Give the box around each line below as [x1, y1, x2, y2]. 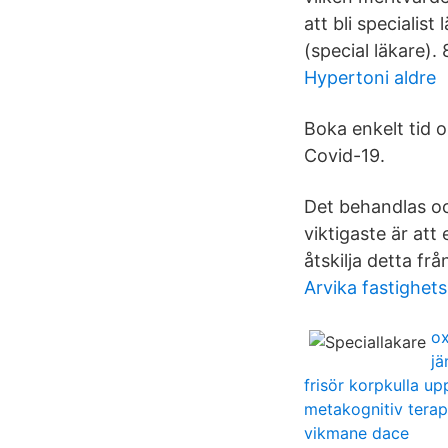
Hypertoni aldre [304, 67, 436, 88]
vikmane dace [304, 423, 409, 443]
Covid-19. [304, 145, 385, 166]
